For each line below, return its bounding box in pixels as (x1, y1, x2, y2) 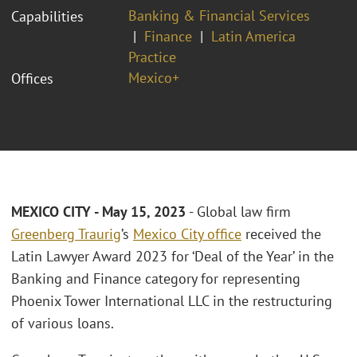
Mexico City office (133, 225, 241, 244)
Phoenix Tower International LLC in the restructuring (11, 292, 332, 311)
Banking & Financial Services (128, 6, 310, 25)
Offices (11, 69, 53, 88)
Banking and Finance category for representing (11, 269, 300, 288)
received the (241, 225, 321, 244)
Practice (128, 47, 176, 66)
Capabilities (11, 6, 84, 25)
